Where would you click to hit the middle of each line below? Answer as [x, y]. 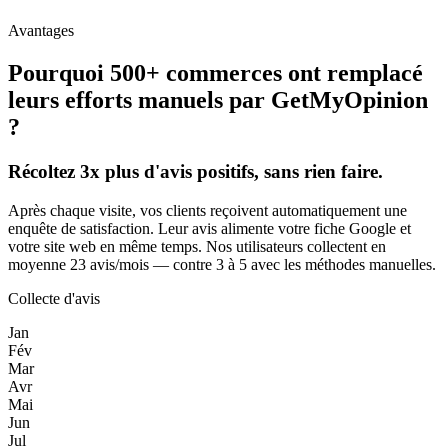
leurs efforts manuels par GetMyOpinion [218, 100]
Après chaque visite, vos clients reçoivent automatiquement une [207, 210]
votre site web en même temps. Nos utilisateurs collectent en [197, 246]
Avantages [41, 31]
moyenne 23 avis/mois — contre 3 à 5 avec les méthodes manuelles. [222, 264]
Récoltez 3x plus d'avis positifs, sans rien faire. [195, 172]
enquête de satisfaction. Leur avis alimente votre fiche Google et [209, 228]
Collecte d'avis [54, 298]
